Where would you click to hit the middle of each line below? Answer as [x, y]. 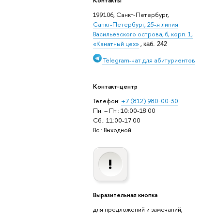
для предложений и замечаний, [138, 209]
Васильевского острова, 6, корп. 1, [143, 34]
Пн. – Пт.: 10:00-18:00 [124, 110]
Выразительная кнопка [125, 195]
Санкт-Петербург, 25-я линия [135, 24]
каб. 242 [155, 44]
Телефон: [107, 101]
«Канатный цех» [116, 43]
